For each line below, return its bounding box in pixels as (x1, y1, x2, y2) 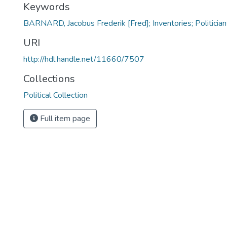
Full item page (38, 112, 90, 124)
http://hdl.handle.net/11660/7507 (23, 53, 144, 65)
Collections (23, 71, 75, 86)
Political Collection (23, 89, 88, 101)
